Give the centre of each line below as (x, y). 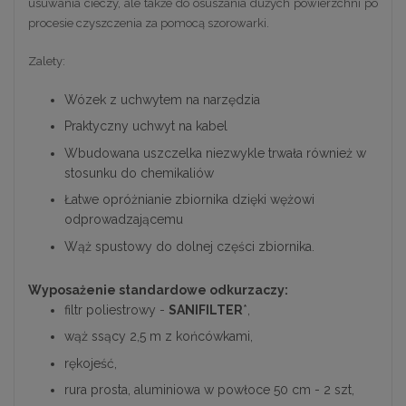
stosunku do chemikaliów (139, 173)
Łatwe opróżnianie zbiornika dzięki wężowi (189, 200)
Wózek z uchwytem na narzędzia (162, 99)
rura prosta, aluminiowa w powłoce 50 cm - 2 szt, (209, 390)
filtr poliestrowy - (116, 309)
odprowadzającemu (124, 220)
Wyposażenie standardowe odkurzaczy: (158, 290)
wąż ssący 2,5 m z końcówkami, (159, 337)
